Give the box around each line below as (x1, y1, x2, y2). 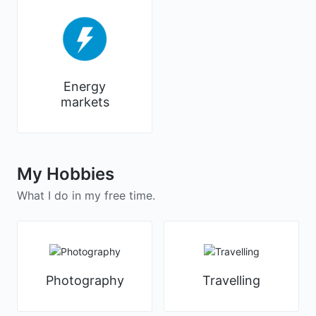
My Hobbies (17, 163, 114, 184)
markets (60, 94, 109, 109)
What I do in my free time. (17, 188, 155, 202)
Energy (63, 78, 106, 94)
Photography (45, 272, 124, 288)
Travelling (202, 272, 260, 288)
